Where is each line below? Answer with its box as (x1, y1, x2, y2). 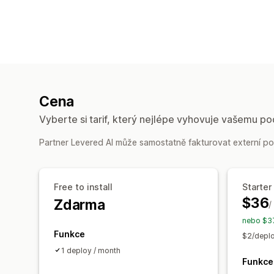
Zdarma (54, 196, 105, 213)
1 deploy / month (61, 245, 120, 255)
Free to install (54, 181, 113, 192)
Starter (242, 181, 272, 192)
